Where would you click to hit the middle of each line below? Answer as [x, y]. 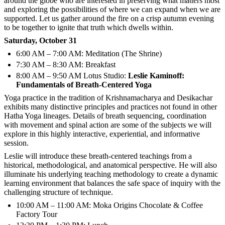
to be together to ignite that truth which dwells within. [89, 27]
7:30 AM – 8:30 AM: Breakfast [66, 64]
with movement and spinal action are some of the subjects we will [108, 125]
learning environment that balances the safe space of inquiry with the [112, 183]
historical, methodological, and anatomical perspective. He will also [110, 165]
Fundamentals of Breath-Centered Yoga [84, 84]
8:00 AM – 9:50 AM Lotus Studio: [72, 75]
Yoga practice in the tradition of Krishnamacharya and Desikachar [108, 97]
